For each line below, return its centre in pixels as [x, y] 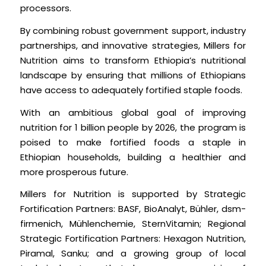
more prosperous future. [74, 172]
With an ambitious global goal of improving [133, 112]
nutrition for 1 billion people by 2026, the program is [133, 127]
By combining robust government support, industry [133, 30]
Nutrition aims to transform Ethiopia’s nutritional [133, 60]
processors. [45, 8]
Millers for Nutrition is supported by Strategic [133, 194]
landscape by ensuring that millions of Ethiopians [133, 75]
